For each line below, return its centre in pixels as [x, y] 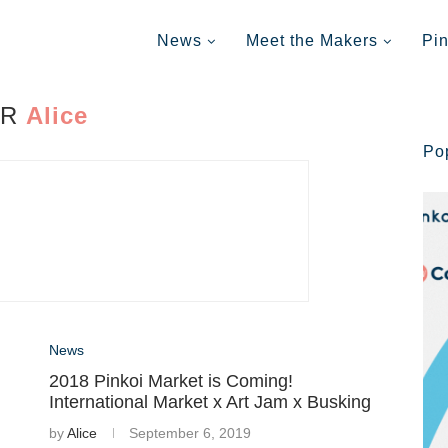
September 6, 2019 [190, 433]
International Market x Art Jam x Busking [210, 402]
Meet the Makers [312, 40]
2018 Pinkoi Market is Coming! [171, 381]
